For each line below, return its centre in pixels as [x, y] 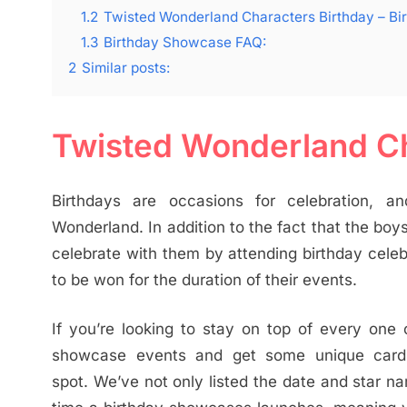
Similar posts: [126, 68]
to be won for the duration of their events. [204, 279]
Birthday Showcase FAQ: [185, 43]
